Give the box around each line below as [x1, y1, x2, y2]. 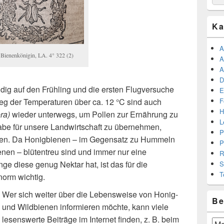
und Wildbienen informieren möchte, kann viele [2, 201, 168, 213]
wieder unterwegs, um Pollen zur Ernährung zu [12, 108, 178, 120]
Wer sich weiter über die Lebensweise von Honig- [2, 188, 178, 200]
